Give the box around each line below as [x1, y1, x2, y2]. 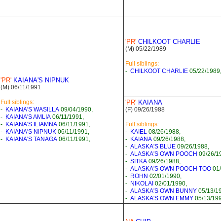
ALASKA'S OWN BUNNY [130, 187, 197, 194]
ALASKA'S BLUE [130, 143, 176, 150]
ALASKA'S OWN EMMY [130, 195, 193, 202]
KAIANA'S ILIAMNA [5, 121, 57, 128]
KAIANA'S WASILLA [5, 106, 59, 113]
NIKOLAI [130, 180, 153, 187]
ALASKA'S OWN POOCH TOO [130, 165, 211, 172]
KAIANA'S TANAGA [5, 136, 57, 143]
